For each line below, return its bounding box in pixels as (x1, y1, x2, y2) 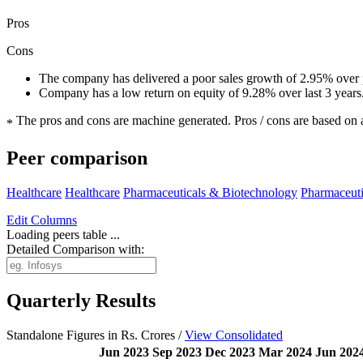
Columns (28, 213, 77, 228)
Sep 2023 (152, 344, 202, 359)
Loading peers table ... (6, 228, 120, 242)
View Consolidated (185, 327, 283, 342)
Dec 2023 (205, 344, 255, 359)
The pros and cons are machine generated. (16, 113, 231, 128)
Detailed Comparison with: (6, 242, 144, 257)
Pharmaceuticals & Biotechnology (123, 186, 297, 200)
